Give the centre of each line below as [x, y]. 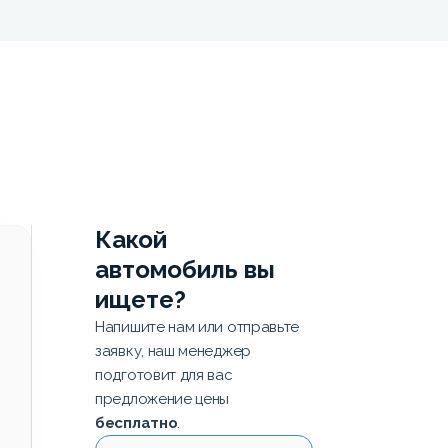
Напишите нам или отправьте [197, 327]
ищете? [140, 299]
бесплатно [136, 423]
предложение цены [162, 399]
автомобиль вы [185, 269]
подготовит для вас [164, 375]
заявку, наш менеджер [173, 351]
